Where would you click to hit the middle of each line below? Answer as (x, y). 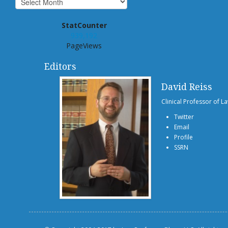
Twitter (184, 117)
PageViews (84, 46)
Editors (60, 66)
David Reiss (187, 87)
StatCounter (84, 25)
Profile (183, 137)
